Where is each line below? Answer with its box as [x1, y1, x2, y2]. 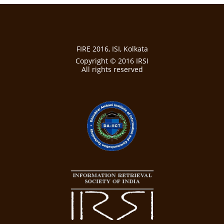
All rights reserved [81, 64, 143, 74]
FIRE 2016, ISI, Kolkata [76, 44, 148, 54]
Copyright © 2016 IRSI [75, 56, 148, 66]
